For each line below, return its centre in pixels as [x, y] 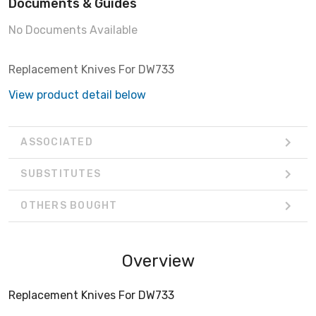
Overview [158, 261]
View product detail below [77, 95]
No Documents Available [73, 30]
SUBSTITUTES [61, 174]
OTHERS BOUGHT [69, 206]
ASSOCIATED [57, 142]
